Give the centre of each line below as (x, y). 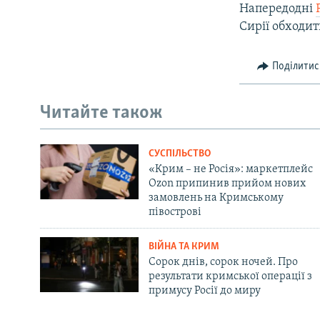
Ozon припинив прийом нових (227, 183)
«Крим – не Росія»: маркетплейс (230, 169)
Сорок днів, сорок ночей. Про (223, 262)
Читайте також (101, 114)
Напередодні (278, 9)
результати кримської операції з (230, 276)
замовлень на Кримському (216, 197)
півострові (175, 212)
